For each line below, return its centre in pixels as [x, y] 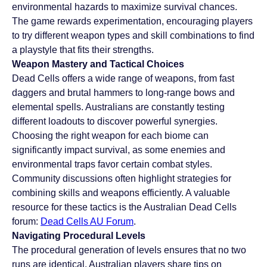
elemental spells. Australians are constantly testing [118, 107]
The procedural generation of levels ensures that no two [129, 250]
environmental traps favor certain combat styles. [112, 164]
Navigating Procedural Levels [79, 236]
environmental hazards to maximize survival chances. [125, 7]
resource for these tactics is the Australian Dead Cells [124, 207]
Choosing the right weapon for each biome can [110, 136]
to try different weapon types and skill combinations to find [133, 36]
